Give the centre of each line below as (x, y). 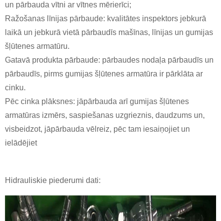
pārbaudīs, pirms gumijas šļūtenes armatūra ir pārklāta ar (104, 74)
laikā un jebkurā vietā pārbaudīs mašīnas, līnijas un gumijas (109, 33)
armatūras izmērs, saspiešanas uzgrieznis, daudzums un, (105, 115)
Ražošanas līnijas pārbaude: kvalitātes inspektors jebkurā (106, 19)
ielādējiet (21, 143)
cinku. (15, 88)
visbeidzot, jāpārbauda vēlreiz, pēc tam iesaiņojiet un (97, 129)
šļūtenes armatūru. (37, 46)
